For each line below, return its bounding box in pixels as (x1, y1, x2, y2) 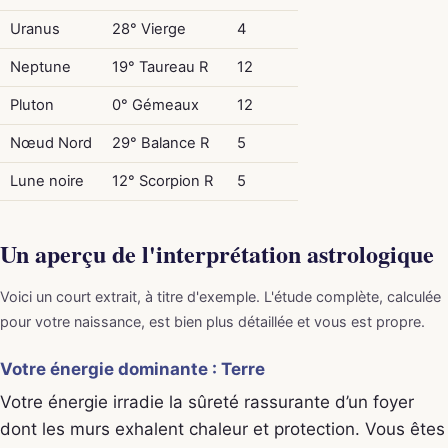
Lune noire (9, 171, 84, 190)
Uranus (9, 19, 60, 38)
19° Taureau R (111, 57, 208, 76)
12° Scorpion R (111, 171, 213, 190)
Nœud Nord (9, 133, 92, 152)
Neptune (9, 57, 71, 76)
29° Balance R (111, 133, 209, 152)
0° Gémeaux (111, 95, 199, 114)
